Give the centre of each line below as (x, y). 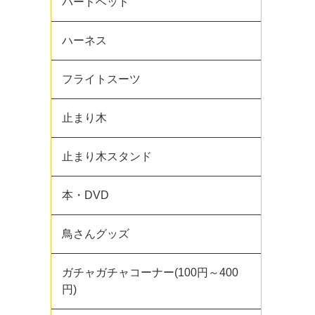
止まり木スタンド (107, 156)
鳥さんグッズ (96, 234)
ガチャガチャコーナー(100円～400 (150, 272)
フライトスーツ (101, 79)
